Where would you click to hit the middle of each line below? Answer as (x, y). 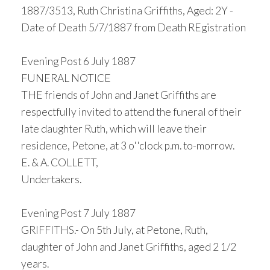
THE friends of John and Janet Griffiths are (119, 95)
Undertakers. (51, 179)
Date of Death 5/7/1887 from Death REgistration (133, 27)
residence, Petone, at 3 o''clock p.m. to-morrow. (128, 146)
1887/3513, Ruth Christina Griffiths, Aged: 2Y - (127, 11)
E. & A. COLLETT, (60, 162)
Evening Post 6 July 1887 (78, 61)
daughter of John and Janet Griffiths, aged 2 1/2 (129, 247)
